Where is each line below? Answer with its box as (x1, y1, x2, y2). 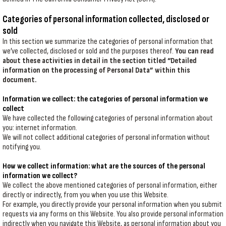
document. (3, 75, 36, 85)
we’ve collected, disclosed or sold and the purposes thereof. (3, 46, 175, 56)
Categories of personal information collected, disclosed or (3, 14, 209, 25)
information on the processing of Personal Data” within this (3, 66, 190, 75)
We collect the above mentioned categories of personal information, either (3, 181, 217, 190)
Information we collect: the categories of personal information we (3, 94, 208, 104)
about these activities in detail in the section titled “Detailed (3, 56, 197, 66)
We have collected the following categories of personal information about (3, 114, 213, 123)
